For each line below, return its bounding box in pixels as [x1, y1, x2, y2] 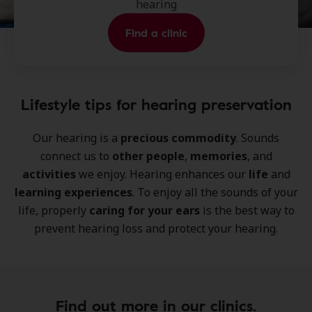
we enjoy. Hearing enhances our [75, 166, 249, 182]
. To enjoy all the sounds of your [132, 185, 298, 200]
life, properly [17, 203, 89, 218]
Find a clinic [125, 24, 187, 41]
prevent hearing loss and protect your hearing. [34, 221, 278, 236]
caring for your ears [88, 203, 200, 218]
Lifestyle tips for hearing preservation [20, 93, 292, 116]
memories [189, 148, 247, 164]
